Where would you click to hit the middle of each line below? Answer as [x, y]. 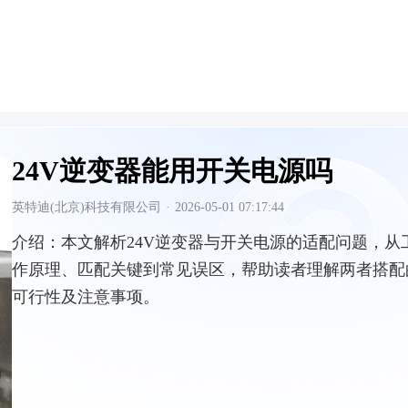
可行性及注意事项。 [86, 297]
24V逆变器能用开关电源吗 [172, 171]
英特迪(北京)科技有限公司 [87, 207]
